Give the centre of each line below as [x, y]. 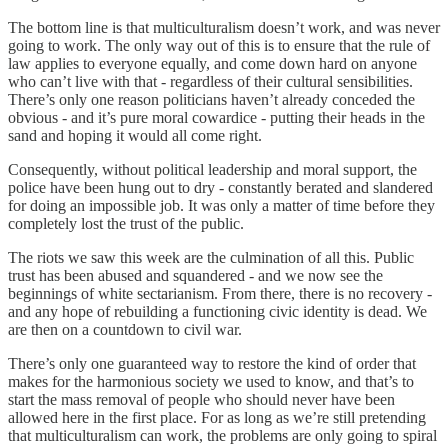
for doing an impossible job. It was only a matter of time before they [221, 205]
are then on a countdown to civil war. [125, 329]
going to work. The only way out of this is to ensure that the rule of [219, 45]
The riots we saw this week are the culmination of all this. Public [211, 257]
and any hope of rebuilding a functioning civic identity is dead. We [217, 311]
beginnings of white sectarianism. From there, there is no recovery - [220, 293]
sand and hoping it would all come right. [135, 135]
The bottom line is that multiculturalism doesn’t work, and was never [224, 27]
